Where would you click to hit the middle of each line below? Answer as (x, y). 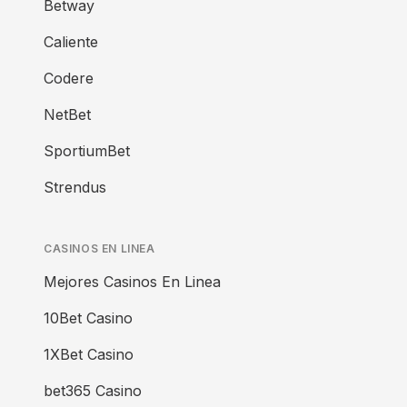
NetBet (67, 114)
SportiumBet (87, 151)
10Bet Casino (88, 318)
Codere (69, 78)
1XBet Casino (89, 354)
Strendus (75, 187)
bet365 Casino (93, 391)
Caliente (71, 42)
